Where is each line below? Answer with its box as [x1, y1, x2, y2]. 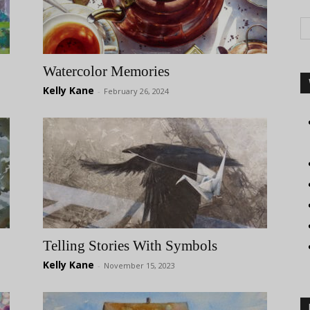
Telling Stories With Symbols [43, 237, 217, 254]
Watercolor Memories [43, 63, 170, 80]
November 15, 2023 [104, 260, 175, 271]
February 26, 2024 [104, 86, 169, 96]
